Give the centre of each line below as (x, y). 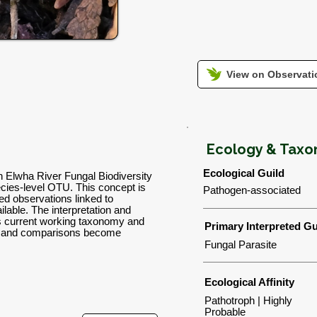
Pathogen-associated (252, 190)
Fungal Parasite (241, 244)
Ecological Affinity (249, 282)
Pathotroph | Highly (248, 300)
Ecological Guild (244, 173)
